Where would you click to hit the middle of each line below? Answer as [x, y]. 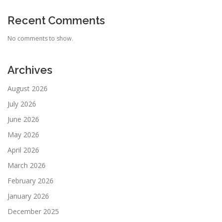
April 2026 [23, 150]
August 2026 [28, 88]
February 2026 [30, 180]
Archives [30, 70]
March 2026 [27, 165]
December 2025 [33, 211]
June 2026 [23, 119]
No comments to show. [40, 38]
